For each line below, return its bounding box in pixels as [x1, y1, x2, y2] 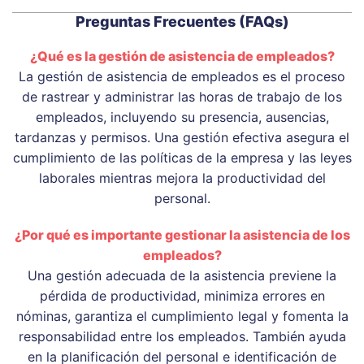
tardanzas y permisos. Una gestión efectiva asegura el [15, 128, 349, 145]
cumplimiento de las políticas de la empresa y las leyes [12, 149, 352, 166]
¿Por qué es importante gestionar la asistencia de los [14, 226, 350, 243]
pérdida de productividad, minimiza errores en [39, 287, 325, 304]
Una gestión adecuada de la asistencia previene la [28, 266, 336, 284]
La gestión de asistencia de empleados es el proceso [19, 67, 345, 84]
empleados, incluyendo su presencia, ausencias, [35, 108, 329, 125]
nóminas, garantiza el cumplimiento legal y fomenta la [15, 307, 349, 324]
